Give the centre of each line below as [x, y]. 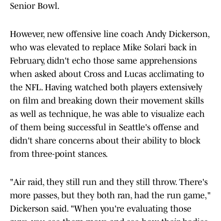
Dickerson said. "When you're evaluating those [101, 209]
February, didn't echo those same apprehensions [103, 61]
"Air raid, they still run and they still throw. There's [109, 182]
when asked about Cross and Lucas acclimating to [107, 74]
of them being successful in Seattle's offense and [104, 128]
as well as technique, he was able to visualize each [107, 114]
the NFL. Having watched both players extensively [106, 88]
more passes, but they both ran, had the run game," [110, 196]
